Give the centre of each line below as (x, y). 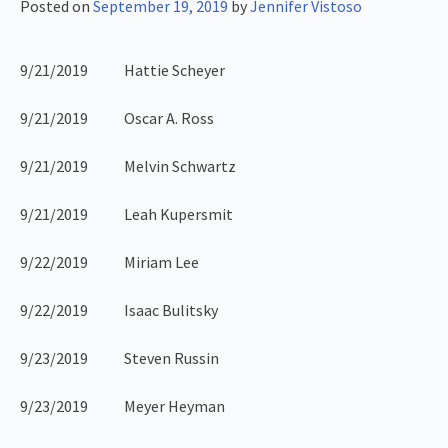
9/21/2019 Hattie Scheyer (122, 70)
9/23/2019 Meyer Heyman (122, 406)
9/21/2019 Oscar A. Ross (117, 118)
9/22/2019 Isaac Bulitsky (119, 310)
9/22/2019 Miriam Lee (109, 262)
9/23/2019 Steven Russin (119, 358)
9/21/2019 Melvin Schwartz (128, 166)
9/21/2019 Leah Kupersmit (126, 214)
